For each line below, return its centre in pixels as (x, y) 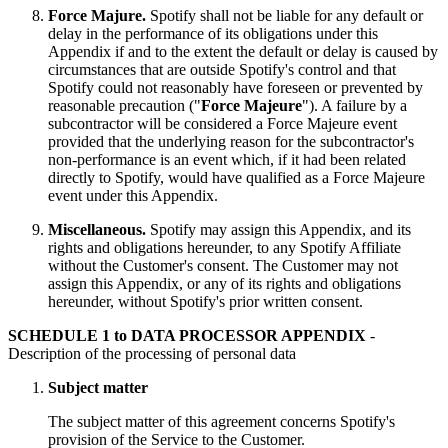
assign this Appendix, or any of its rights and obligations (224, 283)
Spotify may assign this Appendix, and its (278, 229)
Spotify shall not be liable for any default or (284, 15)
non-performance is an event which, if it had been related (227, 159)
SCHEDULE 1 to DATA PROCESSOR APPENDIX (187, 335)
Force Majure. (97, 15)
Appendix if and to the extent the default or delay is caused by (243, 51)
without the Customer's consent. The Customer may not (223, 265)
